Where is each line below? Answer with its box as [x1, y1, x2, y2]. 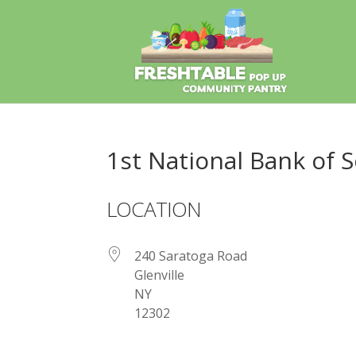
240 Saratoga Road [134, 247, 248, 265]
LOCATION [106, 195, 202, 223]
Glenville [134, 266, 185, 284]
